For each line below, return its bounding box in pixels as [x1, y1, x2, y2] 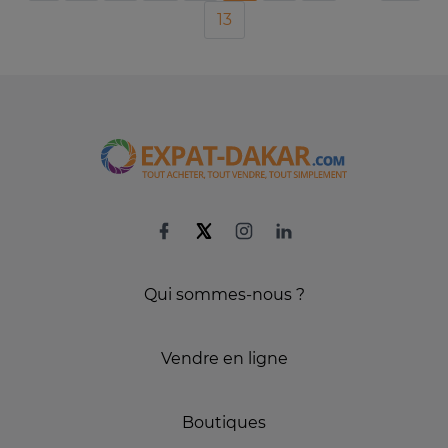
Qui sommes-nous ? [143, 285, 305, 305]
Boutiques [182, 413, 266, 433]
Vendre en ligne [160, 349, 288, 369]
